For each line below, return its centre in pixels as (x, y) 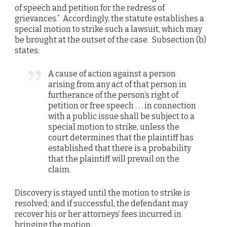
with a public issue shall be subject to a (122, 117)
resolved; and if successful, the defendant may (101, 204)
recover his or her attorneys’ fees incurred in (98, 214)
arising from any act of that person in (118, 85)
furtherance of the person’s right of (113, 95)
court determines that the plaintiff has (121, 138)
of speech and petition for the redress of (90, 8)
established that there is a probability (120, 148)
